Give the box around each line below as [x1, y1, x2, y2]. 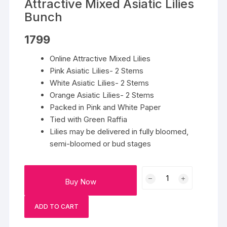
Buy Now [65, 177, 97, 187]
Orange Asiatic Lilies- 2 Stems [50, 90, 155, 100]
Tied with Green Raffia [50, 115, 128, 125]
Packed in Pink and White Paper [50, 102, 161, 112]
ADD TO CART [34, 203, 79, 211]
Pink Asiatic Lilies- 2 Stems [50, 66, 144, 76]
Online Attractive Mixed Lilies [50, 54, 151, 64]
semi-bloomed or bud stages [50, 139, 152, 149]
